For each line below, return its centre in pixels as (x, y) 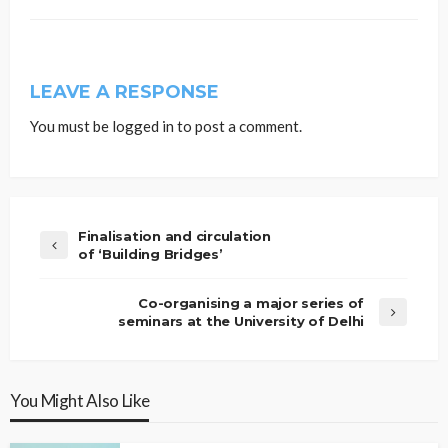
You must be (71, 126)
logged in (143, 126)
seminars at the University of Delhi (241, 321)
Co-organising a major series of (251, 303)
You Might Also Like (80, 401)
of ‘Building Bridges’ (150, 254)
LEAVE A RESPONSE (124, 92)
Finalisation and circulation (174, 236)
